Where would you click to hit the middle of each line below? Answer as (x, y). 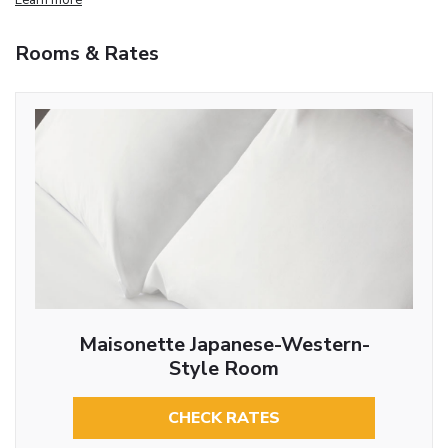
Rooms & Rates (87, 53)
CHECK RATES (224, 417)
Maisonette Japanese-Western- (224, 344)
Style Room (224, 368)
